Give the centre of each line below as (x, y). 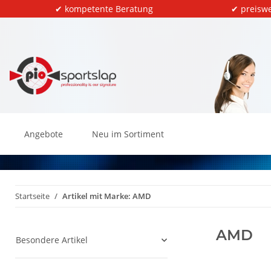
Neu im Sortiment (128, 134)
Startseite (32, 196)
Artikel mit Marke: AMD (107, 196)
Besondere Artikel (52, 240)
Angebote (44, 134)
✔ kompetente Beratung (104, 9)
